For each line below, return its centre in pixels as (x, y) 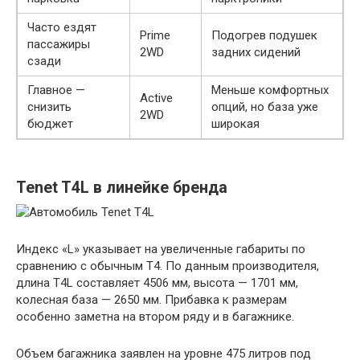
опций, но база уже (265, 107)
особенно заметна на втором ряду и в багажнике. (155, 317)
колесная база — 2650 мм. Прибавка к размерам (151, 300)
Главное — (56, 90)
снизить (49, 107)
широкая (235, 124)
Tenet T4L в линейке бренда (122, 188)
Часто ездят (62, 28)
